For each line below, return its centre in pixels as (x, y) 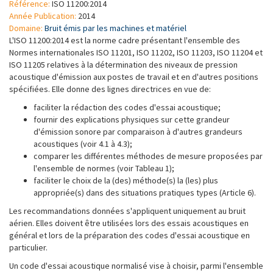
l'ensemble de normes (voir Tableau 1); (104, 168)
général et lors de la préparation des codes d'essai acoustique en (129, 235)
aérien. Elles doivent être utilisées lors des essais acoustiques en (129, 223)
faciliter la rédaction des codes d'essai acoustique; (127, 107)
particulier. (28, 247)
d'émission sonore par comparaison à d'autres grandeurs (138, 132)
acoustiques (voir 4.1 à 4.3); (83, 144)
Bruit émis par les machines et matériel (115, 28)
